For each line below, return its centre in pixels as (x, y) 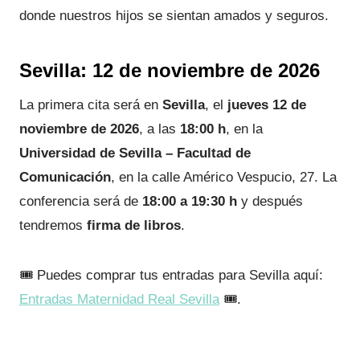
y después (270, 201)
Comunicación (65, 177)
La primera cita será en (91, 105)
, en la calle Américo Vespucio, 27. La (224, 177)
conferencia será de (81, 201)
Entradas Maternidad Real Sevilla (119, 299)
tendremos (53, 225)
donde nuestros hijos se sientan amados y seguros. (174, 16)
